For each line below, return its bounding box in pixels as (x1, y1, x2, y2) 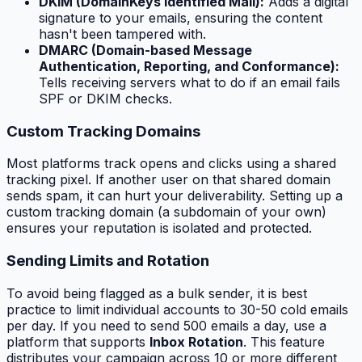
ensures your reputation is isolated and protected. (6, 220, 312, 237)
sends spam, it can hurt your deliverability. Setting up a (6, 187, 343, 204)
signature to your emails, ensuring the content (39, 10, 322, 26)
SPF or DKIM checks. (39, 90, 172, 107)
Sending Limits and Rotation (6, 251, 209, 271)
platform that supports (6, 333, 149, 350)
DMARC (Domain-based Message (39, 42, 252, 58)
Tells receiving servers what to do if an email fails (39, 74, 340, 90)
